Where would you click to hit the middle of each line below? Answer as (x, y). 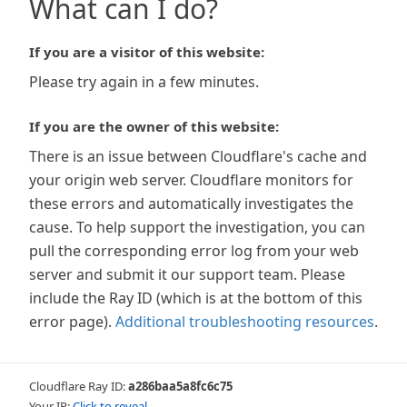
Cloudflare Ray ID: (79, 386)
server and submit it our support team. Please (187, 274)
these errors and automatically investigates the (191, 203)
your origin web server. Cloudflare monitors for (191, 180)
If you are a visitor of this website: (147, 52)
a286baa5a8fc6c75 (180, 386)
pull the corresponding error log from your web (194, 251)
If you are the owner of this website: (154, 126)
